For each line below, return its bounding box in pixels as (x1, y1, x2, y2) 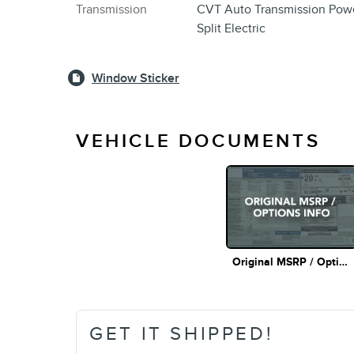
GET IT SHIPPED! (89, 322, 274, 345)
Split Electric (196, 21, 265, 37)
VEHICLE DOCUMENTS (76, 130, 321, 153)
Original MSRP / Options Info (339, 255, 348, 269)
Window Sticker (92, 70, 179, 86)
